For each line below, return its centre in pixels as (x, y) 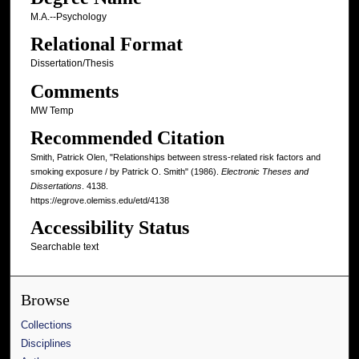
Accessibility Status (109, 228)
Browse (46, 301)
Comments (74, 91)
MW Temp (52, 110)
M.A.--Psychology (68, 17)
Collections (47, 325)
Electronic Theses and (264, 172)
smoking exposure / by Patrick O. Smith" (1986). (125, 172)
